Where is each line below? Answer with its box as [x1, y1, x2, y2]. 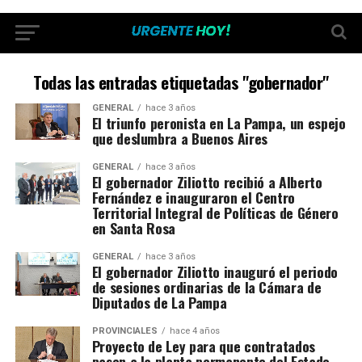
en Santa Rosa [91, 217, 176, 238]
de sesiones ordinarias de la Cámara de [91, 276, 322, 297]
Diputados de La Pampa [91, 292, 227, 313]
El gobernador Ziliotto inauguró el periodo [91, 261, 338, 282]
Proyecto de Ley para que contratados [91, 335, 315, 356]
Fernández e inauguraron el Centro [91, 187, 296, 208]
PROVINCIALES [91, 326, 158, 336]
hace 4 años [169, 326, 220, 336]
